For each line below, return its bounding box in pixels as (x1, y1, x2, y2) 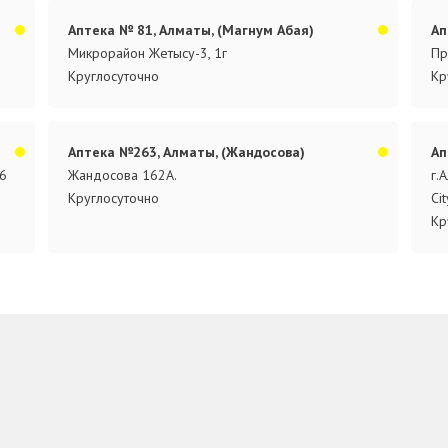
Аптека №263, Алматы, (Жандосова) (68, 142, 306, 161)
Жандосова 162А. (68, 165, 178, 184)
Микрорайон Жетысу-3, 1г (68, 43, 228, 62)
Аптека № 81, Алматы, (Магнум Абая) (68, 20, 315, 39)
